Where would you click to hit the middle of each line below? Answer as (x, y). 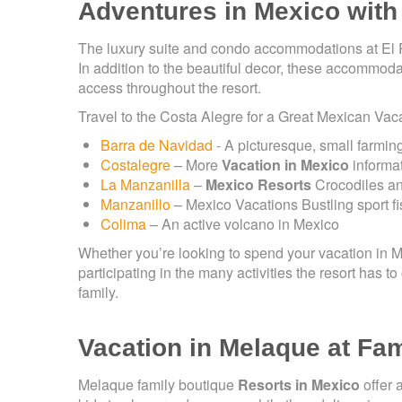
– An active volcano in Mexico (243, 224)
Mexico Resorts (258, 185)
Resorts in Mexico (299, 385)
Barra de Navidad (157, 145)
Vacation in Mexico (285, 165)
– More (196, 165)
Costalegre (135, 165)
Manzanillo (135, 205)
